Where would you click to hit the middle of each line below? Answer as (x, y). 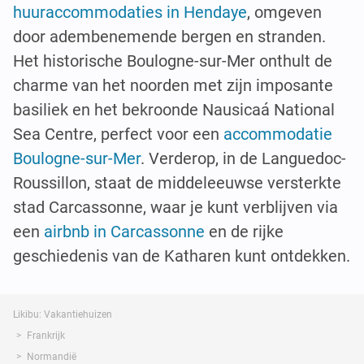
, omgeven (284, 13)
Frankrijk (46, 336)
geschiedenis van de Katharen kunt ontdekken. (182, 256)
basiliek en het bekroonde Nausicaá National (174, 110)
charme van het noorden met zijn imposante (173, 86)
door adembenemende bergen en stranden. (169, 37)
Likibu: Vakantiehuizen (63, 315)
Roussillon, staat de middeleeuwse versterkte (177, 183)
